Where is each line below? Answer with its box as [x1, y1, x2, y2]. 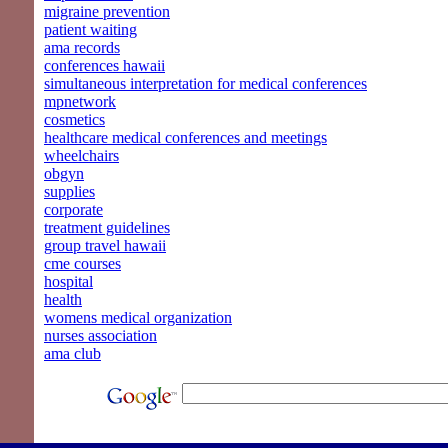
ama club [44, 344, 101, 362]
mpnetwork [44, 92, 116, 110]
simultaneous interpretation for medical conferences [44, 74, 367, 92]
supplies [44, 182, 95, 200]
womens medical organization [44, 308, 232, 326]
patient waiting [44, 20, 137, 38]
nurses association [44, 326, 157, 344]
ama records [44, 38, 120, 56]
